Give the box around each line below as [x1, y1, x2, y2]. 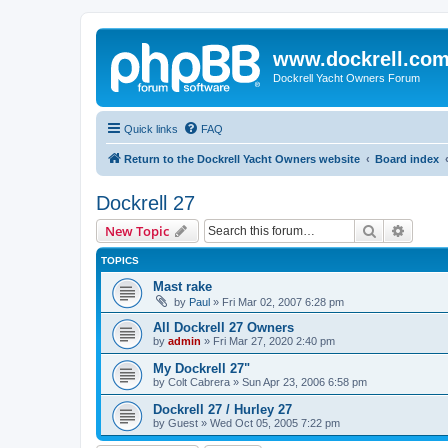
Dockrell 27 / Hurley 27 [153, 401, 292, 417]
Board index [375, 152, 439, 165]
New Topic [105, 221, 169, 240]
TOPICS [101, 254, 139, 266]
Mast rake [153, 278, 212, 294]
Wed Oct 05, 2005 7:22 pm [210, 416, 340, 429]
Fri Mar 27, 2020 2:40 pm [213, 334, 335, 347]
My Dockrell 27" [153, 360, 250, 376]
